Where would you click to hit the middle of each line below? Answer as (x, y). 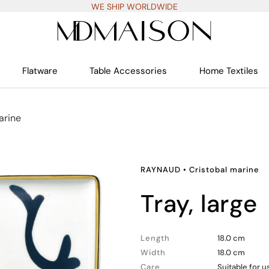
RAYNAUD (161, 170)
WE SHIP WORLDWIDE (134, 7)
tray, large (205, 204)
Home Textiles (228, 71)
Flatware (40, 71)
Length (155, 238)
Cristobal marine (224, 170)
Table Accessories (128, 71)
